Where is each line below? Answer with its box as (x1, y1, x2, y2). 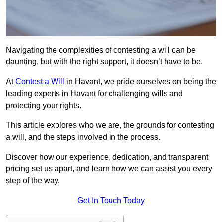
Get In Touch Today (77, 196, 145, 205)
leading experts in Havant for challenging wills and (6, 89, 183, 98)
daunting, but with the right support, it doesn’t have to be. (6, 57, 203, 66)
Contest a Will (15, 77, 64, 86)
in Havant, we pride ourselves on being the (64, 77, 216, 86)
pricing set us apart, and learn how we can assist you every (6, 165, 212, 173)
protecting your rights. (6, 101, 81, 110)
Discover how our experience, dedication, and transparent (6, 153, 208, 162)
